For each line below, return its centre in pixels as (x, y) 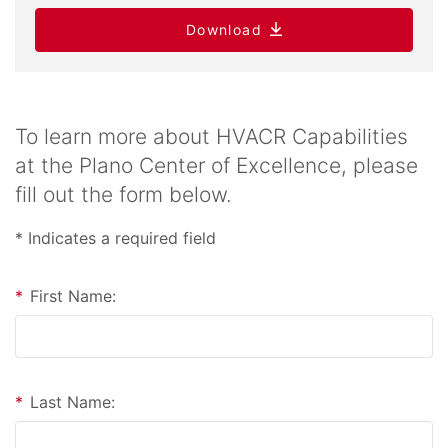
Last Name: (72, 402)
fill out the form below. (123, 195)
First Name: (73, 296)
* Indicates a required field (115, 238)
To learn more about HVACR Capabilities (211, 137)
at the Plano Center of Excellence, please (216, 166)
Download (224, 30)
